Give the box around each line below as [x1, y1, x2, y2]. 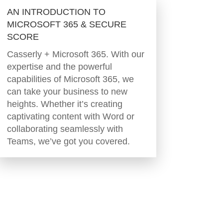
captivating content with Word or [6, 111, 134, 122]
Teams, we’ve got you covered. [6, 136, 130, 147]
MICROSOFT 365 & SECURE [6, 19, 126, 30]
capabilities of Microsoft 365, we [6, 74, 134, 85]
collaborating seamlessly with [6, 124, 123, 134]
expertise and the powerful [6, 62, 112, 72]
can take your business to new [6, 87, 127, 97]
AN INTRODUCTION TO [6, 7, 106, 17]
